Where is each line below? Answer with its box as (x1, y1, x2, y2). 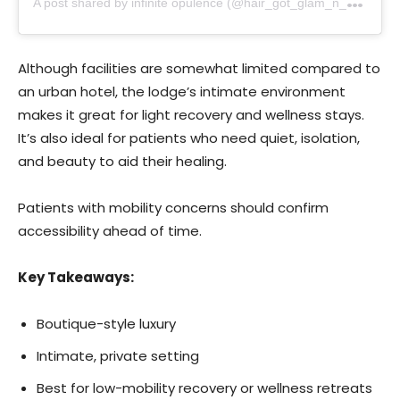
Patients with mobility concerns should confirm (18, 198, 329, 218)
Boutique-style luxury (37, 314, 176, 334)
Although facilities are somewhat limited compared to (18, 59, 380, 79)
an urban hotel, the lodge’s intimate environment (18, 82, 346, 102)
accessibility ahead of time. (18, 221, 202, 241)
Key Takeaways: (18, 268, 134, 287)
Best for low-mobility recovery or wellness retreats (37, 379, 372, 398)
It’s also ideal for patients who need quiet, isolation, (18, 129, 360, 148)
